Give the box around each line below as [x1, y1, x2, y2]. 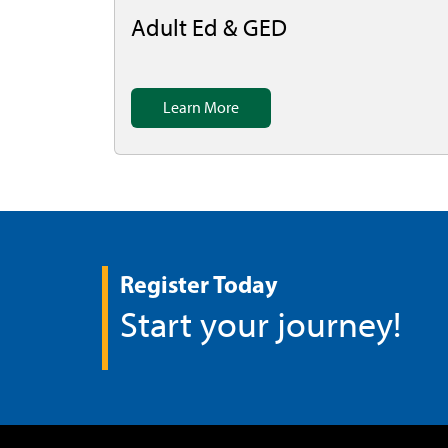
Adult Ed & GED [131, 13, 287, 42]
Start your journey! [120, 303, 401, 346]
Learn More [163, 98, 239, 117]
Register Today [120, 269, 278, 299]
